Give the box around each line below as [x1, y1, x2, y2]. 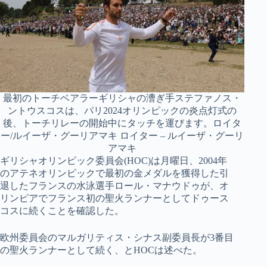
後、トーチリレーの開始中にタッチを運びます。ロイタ [3, 118, 241, 129]
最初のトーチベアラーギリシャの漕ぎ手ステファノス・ [3, 93, 241, 104]
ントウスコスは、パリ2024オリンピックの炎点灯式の [8, 105, 237, 116]
